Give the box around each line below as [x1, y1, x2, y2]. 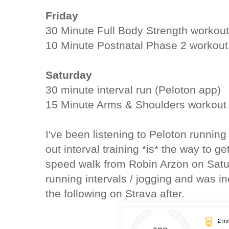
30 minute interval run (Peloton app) [45, 83, 221, 96]
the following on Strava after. [45, 187, 185, 199]
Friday [45, 9, 79, 21]
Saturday [45, 68, 93, 81]
